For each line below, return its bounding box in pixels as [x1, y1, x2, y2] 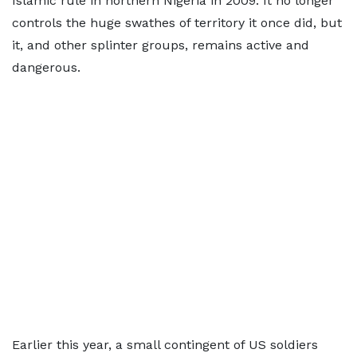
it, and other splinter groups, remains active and [12, 37, 309, 53]
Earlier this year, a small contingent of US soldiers [12, 337, 318, 352]
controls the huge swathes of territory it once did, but [12, 15, 342, 30]
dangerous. [12, 60, 80, 75]
